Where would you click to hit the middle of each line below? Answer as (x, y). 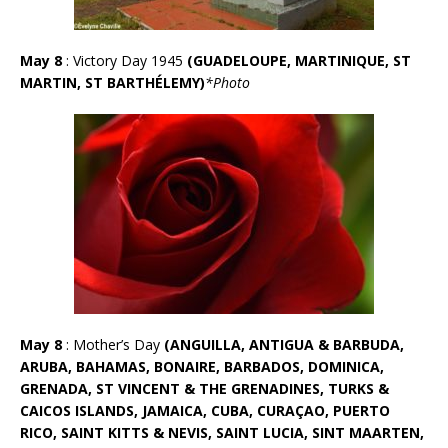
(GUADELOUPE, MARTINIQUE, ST (299, 60)
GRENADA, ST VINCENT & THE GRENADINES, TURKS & (204, 388)
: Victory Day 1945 (126, 60)
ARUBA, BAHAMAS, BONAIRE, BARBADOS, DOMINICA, (202, 366)
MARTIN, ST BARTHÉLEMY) (112, 82)
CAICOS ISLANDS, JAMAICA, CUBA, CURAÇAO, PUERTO (205, 410)
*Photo (227, 82)
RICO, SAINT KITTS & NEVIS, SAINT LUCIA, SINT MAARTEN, (222, 432)
